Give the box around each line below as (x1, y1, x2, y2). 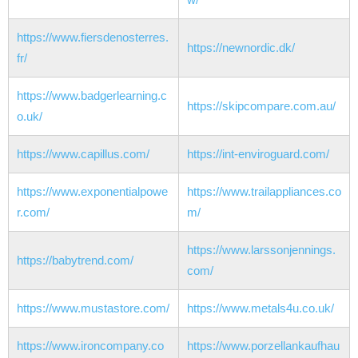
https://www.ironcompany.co (17, 339, 164, 353)
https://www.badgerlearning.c (17, 89, 167, 103)
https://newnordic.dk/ (187, 41, 295, 55)
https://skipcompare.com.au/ (187, 99, 336, 113)
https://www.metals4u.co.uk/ (187, 301, 334, 316)
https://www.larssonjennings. (187, 243, 336, 257)
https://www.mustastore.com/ (17, 301, 169, 316)
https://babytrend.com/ (17, 253, 133, 268)
